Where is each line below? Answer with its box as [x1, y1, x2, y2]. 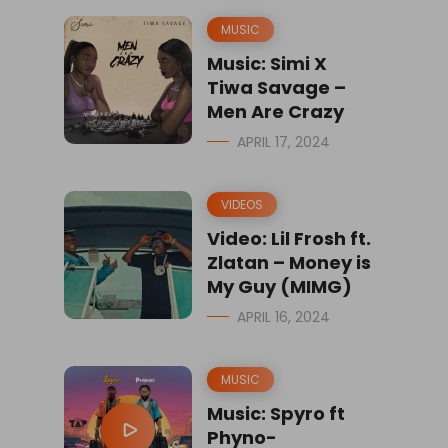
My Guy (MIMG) [207, 273, 352, 299]
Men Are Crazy [207, 98, 344, 124]
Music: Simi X [207, 50, 327, 76]
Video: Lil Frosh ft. [207, 225, 371, 251]
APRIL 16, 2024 [237, 306, 330, 327]
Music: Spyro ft [207, 400, 345, 426]
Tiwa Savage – [207, 74, 346, 100]
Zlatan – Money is [207, 249, 371, 275]
